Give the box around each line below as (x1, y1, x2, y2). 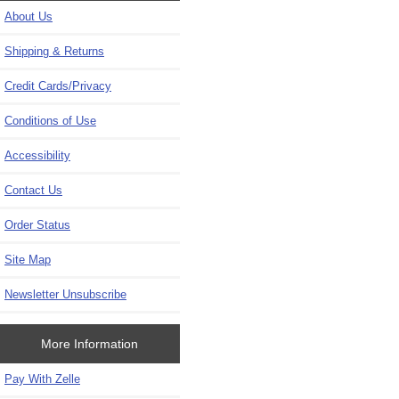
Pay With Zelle (4, 371, 80, 386)
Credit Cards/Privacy (4, 79, 111, 94)
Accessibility (4, 149, 70, 163)
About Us (4, 10, 53, 24)
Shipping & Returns (4, 45, 104, 59)
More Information (41, 336, 139, 351)
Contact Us (4, 183, 62, 198)
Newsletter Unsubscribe (4, 288, 126, 302)
